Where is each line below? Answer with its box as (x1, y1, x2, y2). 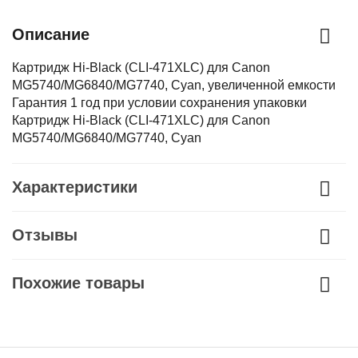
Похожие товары (12, 274, 145, 292)
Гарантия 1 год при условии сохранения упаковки (12, 96, 307, 109)
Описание (12, 26, 89, 43)
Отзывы (12, 226, 78, 244)
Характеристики (12, 178, 137, 196)
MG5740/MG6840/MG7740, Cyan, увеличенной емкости (12, 78, 336, 92)
